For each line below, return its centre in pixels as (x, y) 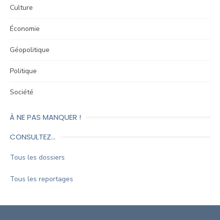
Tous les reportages (41, 179)
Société (22, 92)
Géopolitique (30, 50)
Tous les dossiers (37, 157)
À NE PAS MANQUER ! (45, 117)
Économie (25, 29)
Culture (21, 8)
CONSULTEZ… (33, 137)
